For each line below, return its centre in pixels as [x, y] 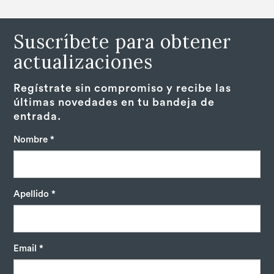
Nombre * [34, 140]
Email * [29, 249]
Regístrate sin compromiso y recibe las [123, 88]
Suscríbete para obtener [123, 42]
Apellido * [35, 194]
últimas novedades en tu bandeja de [114, 102]
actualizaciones [83, 62]
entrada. [38, 117]
